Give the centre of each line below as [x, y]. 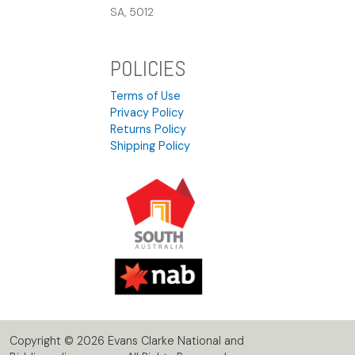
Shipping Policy [150, 145]
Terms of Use [145, 95]
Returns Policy [148, 129]
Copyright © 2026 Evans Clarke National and [127, 341]
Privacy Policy [147, 112]
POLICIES [148, 69]
